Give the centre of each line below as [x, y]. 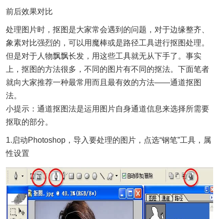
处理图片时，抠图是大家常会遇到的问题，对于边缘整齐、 [108, 30]
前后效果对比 [29, 11]
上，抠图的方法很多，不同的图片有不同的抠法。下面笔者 [108, 69]
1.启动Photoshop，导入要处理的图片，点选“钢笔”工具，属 [109, 140]
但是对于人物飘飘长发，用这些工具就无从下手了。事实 [104, 56]
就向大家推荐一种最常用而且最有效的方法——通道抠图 [104, 82]
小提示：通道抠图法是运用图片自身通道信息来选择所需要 [108, 109]
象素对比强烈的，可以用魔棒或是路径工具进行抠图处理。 [108, 43]
